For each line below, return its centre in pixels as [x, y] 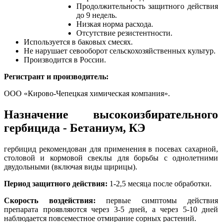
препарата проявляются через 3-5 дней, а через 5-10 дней [111, 209]
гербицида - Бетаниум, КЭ [75, 128]
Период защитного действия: [56, 183]
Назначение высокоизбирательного [111, 115]
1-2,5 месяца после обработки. [160, 183]
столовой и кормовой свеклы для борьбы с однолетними [111, 158]
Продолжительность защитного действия [147, 6]
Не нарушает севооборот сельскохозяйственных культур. [120, 51]
